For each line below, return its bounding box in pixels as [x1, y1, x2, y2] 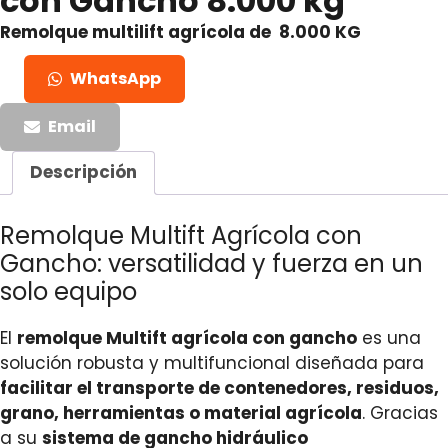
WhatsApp [70, 66, 161, 90]
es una [357, 326, 421, 351]
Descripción [30, 160, 137, 185]
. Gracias [362, 401, 438, 426]
